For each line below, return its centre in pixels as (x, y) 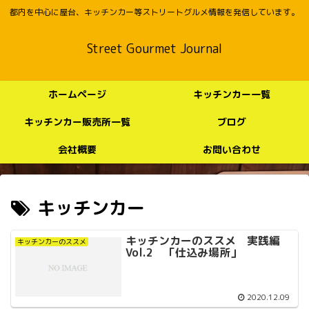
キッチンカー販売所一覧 (77, 122)
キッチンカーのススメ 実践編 (209, 240)
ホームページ (77, 94)
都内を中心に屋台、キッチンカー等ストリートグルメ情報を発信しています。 (154, 12)
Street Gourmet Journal (154, 49)
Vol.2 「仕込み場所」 (184, 252)
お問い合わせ (232, 150)
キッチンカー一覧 (232, 94)
